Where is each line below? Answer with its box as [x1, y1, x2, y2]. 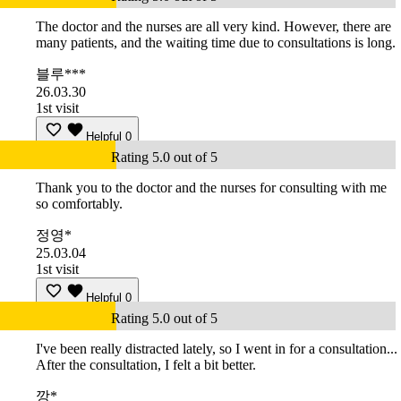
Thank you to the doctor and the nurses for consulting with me [36, 180, 387, 196]
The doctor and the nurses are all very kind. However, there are [36, 19, 391, 35]
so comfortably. [36, 196, 123, 212]
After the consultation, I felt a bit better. [36, 357, 256, 373]
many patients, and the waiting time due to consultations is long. [36, 35, 396, 51]
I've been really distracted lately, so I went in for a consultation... [36, 341, 397, 357]
